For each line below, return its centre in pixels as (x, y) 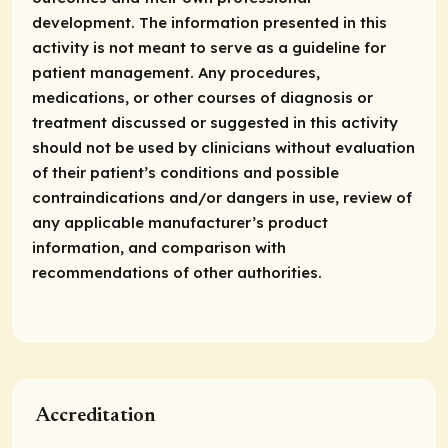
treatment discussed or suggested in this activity (215, 122)
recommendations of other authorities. (177, 272)
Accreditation (96, 416)
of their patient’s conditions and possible (185, 172)
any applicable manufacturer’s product (180, 222)
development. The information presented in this (209, 22)
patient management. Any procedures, (176, 72)
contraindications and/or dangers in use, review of (222, 197)
